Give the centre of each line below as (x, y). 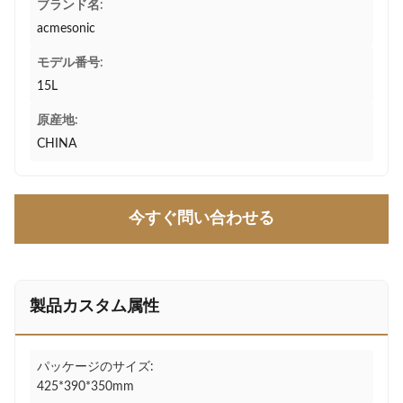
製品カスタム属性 (94, 307)
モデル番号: (70, 63)
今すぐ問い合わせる (201, 219)
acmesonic (66, 29)
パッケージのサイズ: (95, 367)
